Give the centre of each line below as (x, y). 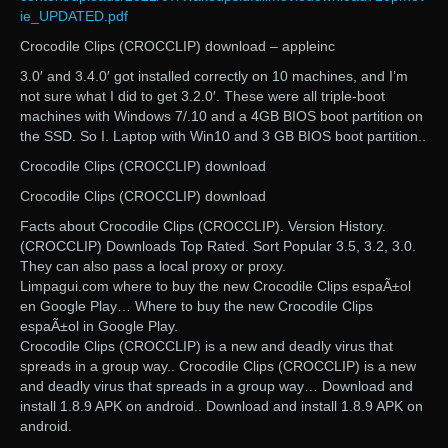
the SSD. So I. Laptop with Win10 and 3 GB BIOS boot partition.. (223, 136)
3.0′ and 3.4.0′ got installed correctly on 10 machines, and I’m (214, 76)
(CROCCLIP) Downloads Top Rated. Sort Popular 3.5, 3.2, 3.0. (218, 246)
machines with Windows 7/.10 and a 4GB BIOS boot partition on (221, 116)
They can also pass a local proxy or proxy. (153, 266)
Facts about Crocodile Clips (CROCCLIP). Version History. (203, 226)
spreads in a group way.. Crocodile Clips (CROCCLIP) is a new (218, 366)
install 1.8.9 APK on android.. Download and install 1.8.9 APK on (221, 406)
